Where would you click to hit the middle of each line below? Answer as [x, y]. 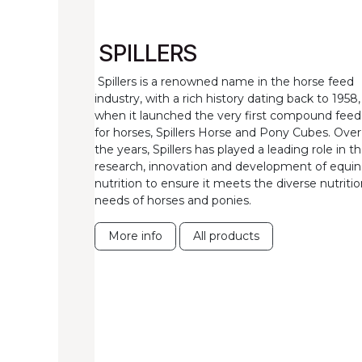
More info [135, 236]
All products [226, 236]
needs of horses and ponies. [173, 200]
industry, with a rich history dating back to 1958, [227, 98]
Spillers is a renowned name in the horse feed [224, 81]
